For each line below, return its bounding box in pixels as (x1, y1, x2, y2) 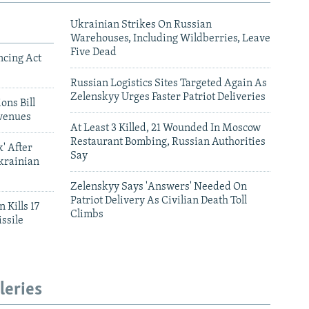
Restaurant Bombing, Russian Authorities (70, 136, 266, 148)
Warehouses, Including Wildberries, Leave (70, 32, 270, 44)
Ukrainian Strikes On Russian (70, 19, 212, 30)
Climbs (70, 208, 103, 220)
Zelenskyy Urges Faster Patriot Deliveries (70, 91, 266, 103)
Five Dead (70, 46, 117, 58)
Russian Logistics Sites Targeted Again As (70, 77, 267, 89)
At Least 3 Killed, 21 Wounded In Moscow (70, 122, 261, 134)
